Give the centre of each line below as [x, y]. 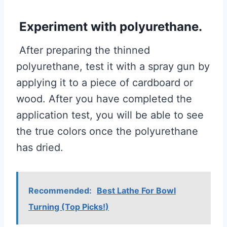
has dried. [40, 147]
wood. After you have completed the [104, 99]
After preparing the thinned [83, 50]
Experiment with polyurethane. [109, 26]
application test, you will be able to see [110, 115]
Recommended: [60, 190]
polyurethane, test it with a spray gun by [113, 66]
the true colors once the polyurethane [107, 131]
